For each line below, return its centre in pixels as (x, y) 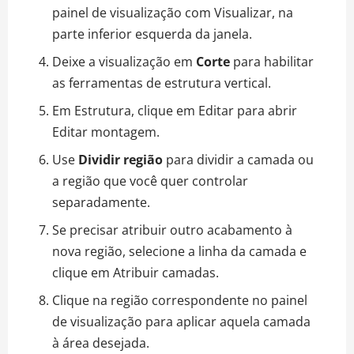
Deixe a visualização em (124, 61)
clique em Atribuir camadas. (136, 272)
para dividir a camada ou (238, 159)
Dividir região (119, 159)
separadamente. (101, 202)
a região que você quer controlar (150, 181)
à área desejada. (101, 343)
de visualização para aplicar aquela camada (181, 321)
